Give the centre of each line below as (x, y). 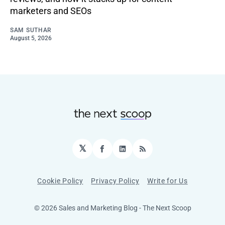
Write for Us (167, 181)
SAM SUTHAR (31, 30)
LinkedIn (139, 153)
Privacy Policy (115, 181)
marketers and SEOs (51, 11)
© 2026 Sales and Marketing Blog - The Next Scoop (113, 208)
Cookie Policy (60, 181)
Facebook (122, 153)
